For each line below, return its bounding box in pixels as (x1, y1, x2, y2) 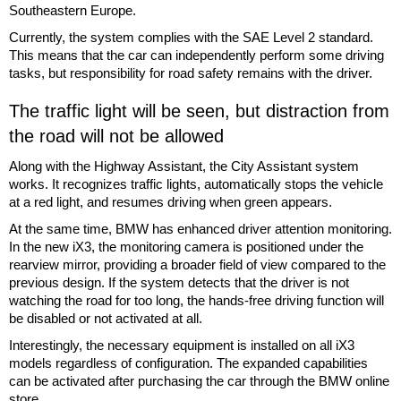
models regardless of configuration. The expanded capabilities (9, 354, 368, 371)
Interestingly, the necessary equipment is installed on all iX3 (9, 337, 354, 353)
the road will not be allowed (9, 125, 224, 146)
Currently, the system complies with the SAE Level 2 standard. (9, 29, 373, 45)
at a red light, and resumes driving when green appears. (9, 193, 332, 209)
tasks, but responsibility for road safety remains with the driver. (9, 64, 372, 81)
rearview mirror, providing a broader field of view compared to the (9, 256, 386, 272)
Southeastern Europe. (9, 2, 136, 18)
